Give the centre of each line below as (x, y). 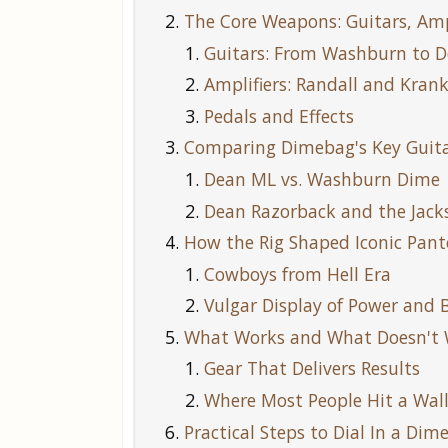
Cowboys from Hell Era (297, 273)
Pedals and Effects (279, 115)
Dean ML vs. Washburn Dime (322, 178)
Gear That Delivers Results (312, 368)
